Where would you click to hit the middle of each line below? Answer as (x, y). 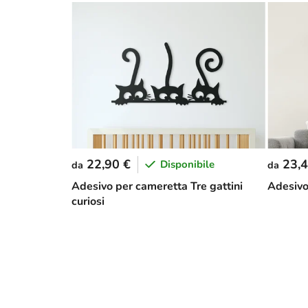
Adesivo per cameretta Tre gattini (157, 186)
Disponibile (187, 165)
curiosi (88, 201)
